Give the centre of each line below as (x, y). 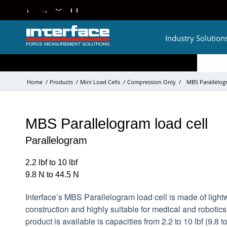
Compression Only (152, 82)
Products (61, 82)
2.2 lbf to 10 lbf (51, 162)
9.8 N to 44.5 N (52, 175)
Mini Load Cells (100, 82)
